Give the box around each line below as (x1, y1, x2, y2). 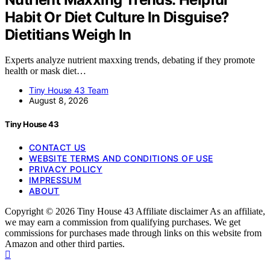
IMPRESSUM (29, 174, 82, 185)
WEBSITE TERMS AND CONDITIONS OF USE (29, 152, 213, 163)
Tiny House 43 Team (29, 85, 108, 96)
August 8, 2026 (29, 95, 89, 106)
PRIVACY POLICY (29, 163, 102, 174)
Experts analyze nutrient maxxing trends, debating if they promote (5, 55, 255, 66)
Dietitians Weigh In (5, 25, 131, 43)
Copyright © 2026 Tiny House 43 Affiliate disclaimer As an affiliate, (5, 206, 265, 216)
